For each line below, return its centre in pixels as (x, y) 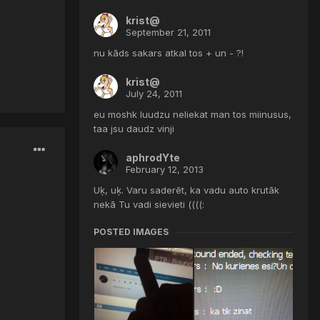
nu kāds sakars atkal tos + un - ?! (169, 53)
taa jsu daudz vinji (134, 129)
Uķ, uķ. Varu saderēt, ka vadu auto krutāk (186, 190)
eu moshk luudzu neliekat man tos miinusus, (192, 115)
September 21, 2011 (168, 32)
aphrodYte (153, 158)
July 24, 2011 (154, 94)
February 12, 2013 (165, 170)
